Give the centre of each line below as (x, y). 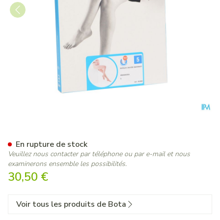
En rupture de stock (52, 144)
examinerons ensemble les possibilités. (67, 164)
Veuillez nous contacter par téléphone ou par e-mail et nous (99, 154)
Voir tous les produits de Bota (71, 204)
